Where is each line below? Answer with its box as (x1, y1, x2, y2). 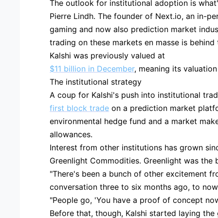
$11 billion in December (50, 63, 135, 73)
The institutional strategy (50, 76, 142, 87)
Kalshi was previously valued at (50, 50, 165, 60)
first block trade (50, 103, 109, 113)
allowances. (50, 129, 93, 139)
